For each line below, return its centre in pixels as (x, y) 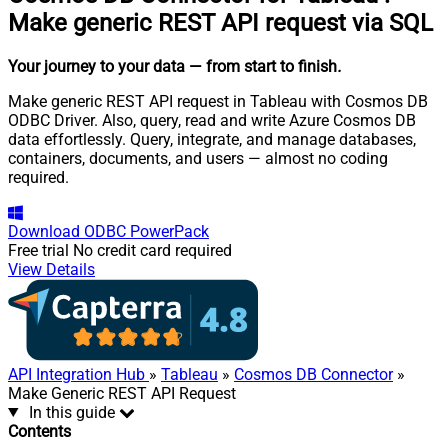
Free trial (38, 250)
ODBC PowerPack (146, 231)
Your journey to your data (96, 66)
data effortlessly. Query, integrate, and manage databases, (212, 139)
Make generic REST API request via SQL (220, 22)
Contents (39, 431)
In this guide (71, 412)
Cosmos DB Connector (313, 374)
